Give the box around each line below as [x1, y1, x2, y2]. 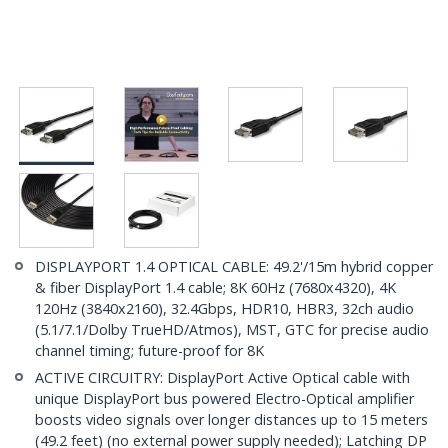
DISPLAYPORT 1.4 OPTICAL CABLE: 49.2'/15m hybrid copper [35, 257, 433, 277]
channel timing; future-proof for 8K [35, 341, 264, 361]
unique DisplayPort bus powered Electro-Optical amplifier [35, 389, 414, 409]
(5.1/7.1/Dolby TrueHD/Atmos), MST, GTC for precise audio [35, 320, 429, 340]
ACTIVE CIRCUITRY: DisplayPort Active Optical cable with [35, 368, 410, 388]
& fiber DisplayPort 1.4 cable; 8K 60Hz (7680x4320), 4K [35, 278, 396, 298]
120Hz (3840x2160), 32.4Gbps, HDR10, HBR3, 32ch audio [35, 299, 414, 319]
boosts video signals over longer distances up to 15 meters [35, 410, 428, 430]
